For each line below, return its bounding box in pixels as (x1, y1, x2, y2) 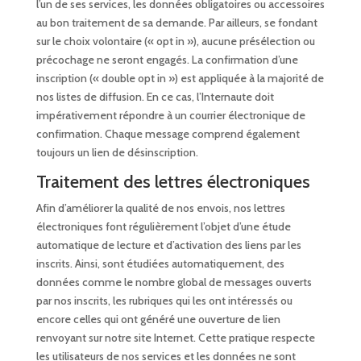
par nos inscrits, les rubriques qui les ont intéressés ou (35, 293, 293, 309)
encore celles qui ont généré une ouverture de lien (35, 312, 280, 327)
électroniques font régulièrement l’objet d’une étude (35, 219, 291, 234)
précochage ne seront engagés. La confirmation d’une (35, 52, 298, 68)
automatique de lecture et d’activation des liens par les (35, 238, 301, 253)
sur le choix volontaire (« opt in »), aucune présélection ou (35, 34, 315, 49)
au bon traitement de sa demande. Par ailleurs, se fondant (35, 15, 317, 31)
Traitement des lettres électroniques (35, 171, 310, 193)
